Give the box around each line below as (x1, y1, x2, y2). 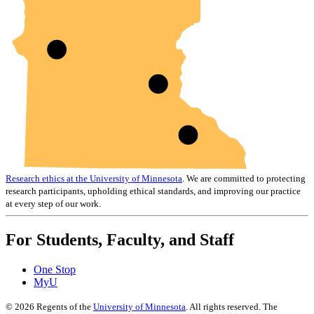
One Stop (34, 263, 76, 275)
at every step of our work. (6, 198, 101, 209)
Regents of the (34, 301, 93, 312)
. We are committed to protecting (182, 172, 306, 184)
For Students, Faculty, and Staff (6, 230, 234, 249)
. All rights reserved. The (186, 301, 278, 312)
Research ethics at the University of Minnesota (6, 172, 182, 184)
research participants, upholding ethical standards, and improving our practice (6, 185, 301, 196)
